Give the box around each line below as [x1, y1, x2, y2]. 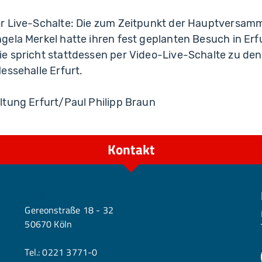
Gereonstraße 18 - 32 [25, 202, 113, 217]
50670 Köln [25, 216, 73, 231]
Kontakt [107, 139, 155, 160]
